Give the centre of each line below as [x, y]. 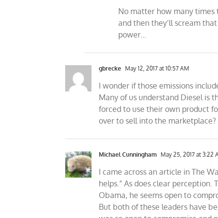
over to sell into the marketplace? [158, 121]
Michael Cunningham [128, 154]
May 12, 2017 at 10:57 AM [157, 68]
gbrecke [110, 68]
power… [133, 35]
